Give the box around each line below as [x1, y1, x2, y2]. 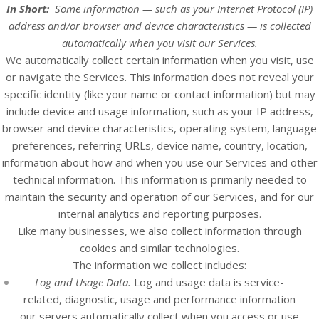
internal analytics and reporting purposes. [58, 206, 261, 221]
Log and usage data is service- [131, 275, 284, 289]
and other [266, 155, 318, 169]
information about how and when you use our [1, 155, 226, 169]
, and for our [254, 189, 314, 204]
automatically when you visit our [61, 36, 218, 50]
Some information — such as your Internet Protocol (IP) [55, 1, 313, 16]
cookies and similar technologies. [80, 241, 239, 255]
